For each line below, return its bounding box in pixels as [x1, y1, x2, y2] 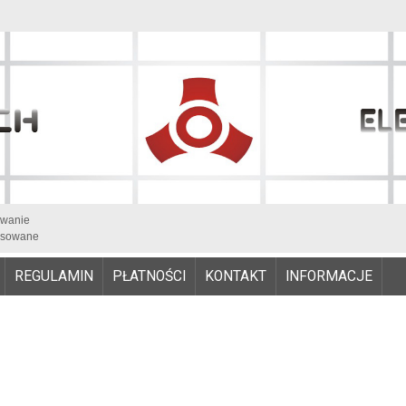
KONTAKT [205, 267, 266, 285]
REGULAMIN [14, 267, 93, 285]
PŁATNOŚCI [112, 267, 186, 285]
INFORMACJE [285, 267, 372, 285]
